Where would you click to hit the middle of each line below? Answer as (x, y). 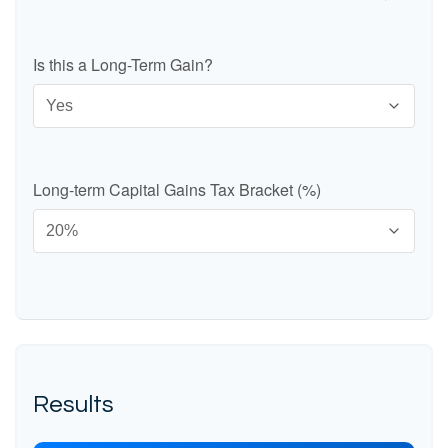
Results (73, 404)
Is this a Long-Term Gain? (123, 64)
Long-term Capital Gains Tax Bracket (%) (177, 189)
